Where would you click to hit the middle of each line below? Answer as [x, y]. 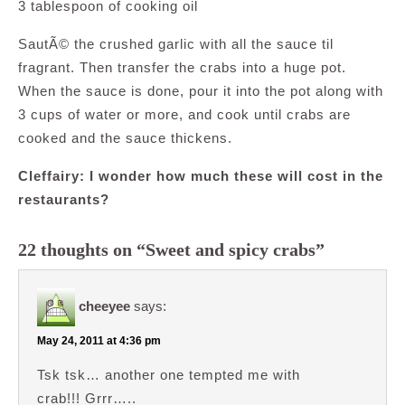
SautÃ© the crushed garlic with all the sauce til [176, 44]
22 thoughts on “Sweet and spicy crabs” [171, 250]
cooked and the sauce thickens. [125, 138]
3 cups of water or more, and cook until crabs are [184, 114]
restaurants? [64, 199]
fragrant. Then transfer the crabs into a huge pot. [182, 67]
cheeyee [104, 306]
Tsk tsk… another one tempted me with [169, 374]
